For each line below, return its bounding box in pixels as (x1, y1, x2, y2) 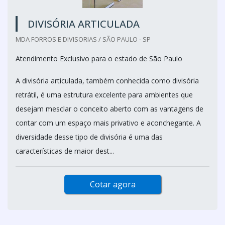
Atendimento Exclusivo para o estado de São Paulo (16, 54, 182, 63)
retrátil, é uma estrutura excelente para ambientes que (16, 90, 193, 99)
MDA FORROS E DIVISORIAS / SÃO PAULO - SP (16, 35, 151, 44)
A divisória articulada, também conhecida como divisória (16, 76, 199, 85)
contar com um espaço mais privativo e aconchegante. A (16, 118, 201, 128)
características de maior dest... (16, 146, 114, 156)
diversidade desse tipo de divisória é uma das (16, 132, 163, 142)
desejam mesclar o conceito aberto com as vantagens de (16, 104, 203, 114)
